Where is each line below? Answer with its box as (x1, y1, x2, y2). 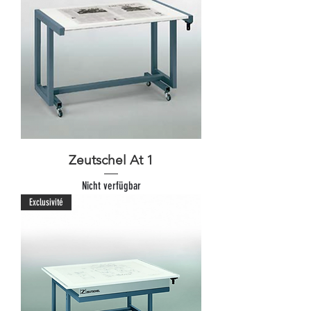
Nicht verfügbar (81, 179, 141, 193)
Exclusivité (29, 196, 63, 209)
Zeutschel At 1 (69, 151, 153, 168)
